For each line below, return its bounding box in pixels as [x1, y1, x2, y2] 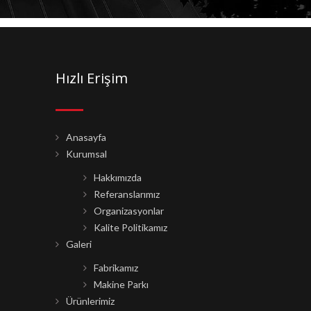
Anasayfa [65, 131, 106, 143]
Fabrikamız [93, 261, 138, 274]
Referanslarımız [93, 187, 160, 200]
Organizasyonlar [93, 204, 164, 217]
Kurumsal [65, 147, 107, 160]
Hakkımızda [93, 171, 142, 183]
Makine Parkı [93, 278, 149, 290]
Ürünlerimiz [65, 294, 115, 307]
